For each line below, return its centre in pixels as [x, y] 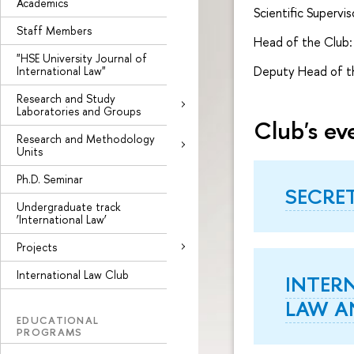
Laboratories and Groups [79, 111]
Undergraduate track [68, 206]
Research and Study [66, 98]
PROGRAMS [50, 331]
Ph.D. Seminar [50, 179]
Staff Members [54, 30]
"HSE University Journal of [82, 58]
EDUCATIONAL [58, 320]
